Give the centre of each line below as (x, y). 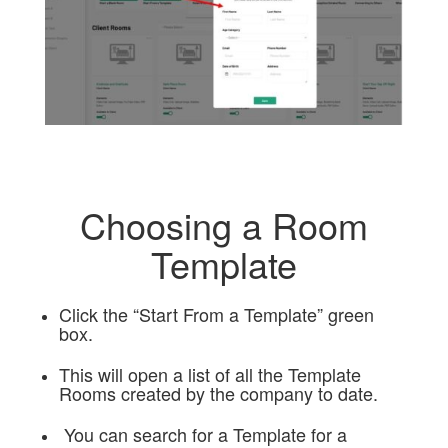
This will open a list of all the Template (209, 374)
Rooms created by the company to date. (220, 393)
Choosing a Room (223, 225)
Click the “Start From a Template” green (216, 314)
